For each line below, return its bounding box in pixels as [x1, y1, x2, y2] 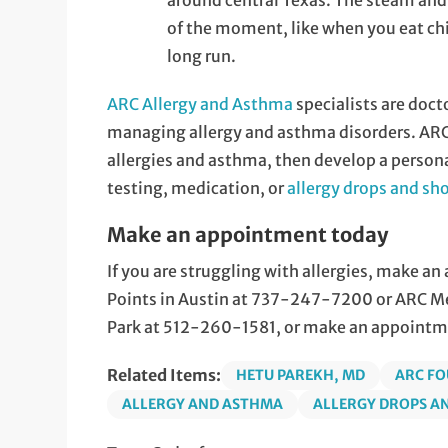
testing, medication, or [107, 178, 288, 199]
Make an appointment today [107, 222, 389, 248]
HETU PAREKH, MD [236, 366, 366, 385]
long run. [167, 46, 237, 67]
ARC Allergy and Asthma [107, 94, 294, 115]
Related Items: [107, 365, 222, 386]
